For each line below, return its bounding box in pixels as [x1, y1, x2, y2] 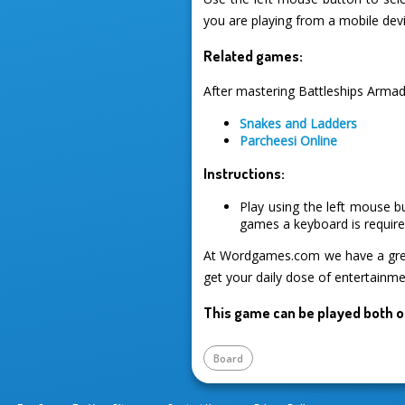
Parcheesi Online [240, 131, 338, 149]
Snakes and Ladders [240, 114, 358, 132]
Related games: [203, 46, 304, 66]
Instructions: [203, 164, 286, 184]
